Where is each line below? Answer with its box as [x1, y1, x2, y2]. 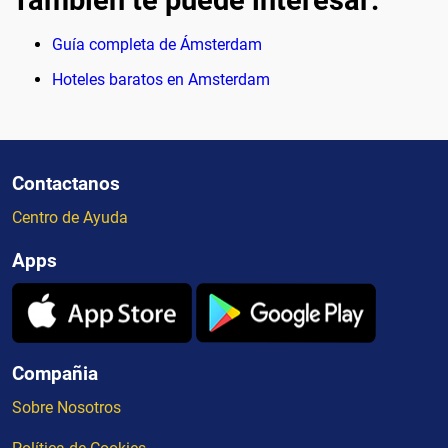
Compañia [12, 362, 98, 386]
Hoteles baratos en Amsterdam [52, 70, 270, 90]
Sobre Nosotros [12, 398, 121, 418]
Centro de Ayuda [12, 208, 128, 228]
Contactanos [12, 172, 120, 196]
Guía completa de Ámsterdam [52, 35, 262, 55]
